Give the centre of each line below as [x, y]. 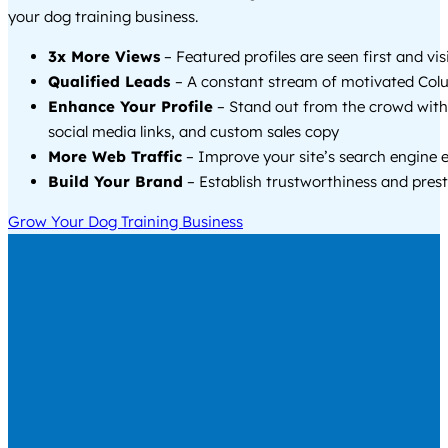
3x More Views [104, 57]
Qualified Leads [111, 82]
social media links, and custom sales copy [193, 132]
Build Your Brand [115, 182]
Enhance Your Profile [130, 107]
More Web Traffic [115, 157]
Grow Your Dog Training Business [125, 222]
